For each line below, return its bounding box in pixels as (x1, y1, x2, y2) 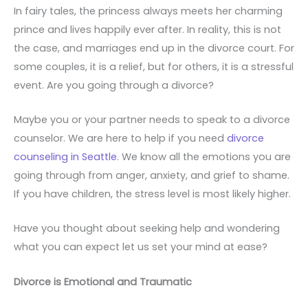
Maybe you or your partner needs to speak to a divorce (14, 113, 290, 127)
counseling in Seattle (14, 150, 117, 164)
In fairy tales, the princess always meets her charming (14, 3, 283, 18)
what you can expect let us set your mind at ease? (14, 240, 267, 254)
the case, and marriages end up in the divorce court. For (14, 41, 294, 55)
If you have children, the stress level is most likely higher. (14, 187, 291, 201)
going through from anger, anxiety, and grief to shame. (14, 168, 289, 183)
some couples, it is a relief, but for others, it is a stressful (14, 59, 294, 74)
